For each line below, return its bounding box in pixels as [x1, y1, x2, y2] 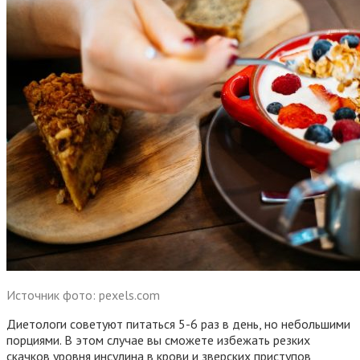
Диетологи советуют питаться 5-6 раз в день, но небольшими [6, 316, 350, 333]
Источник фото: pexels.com [6, 287, 160, 304]
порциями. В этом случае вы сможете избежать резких [6, 332, 310, 349]
